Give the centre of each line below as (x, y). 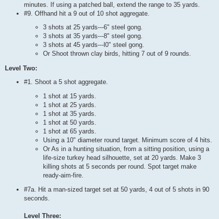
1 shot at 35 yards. (70, 113)
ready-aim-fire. (63, 175)
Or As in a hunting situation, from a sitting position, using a (126, 149)
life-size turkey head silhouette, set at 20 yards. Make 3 (122, 157)
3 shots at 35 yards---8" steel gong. (93, 36)
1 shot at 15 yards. (70, 96)
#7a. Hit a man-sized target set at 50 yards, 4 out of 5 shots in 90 (117, 190)
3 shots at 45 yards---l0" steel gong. (94, 45)
